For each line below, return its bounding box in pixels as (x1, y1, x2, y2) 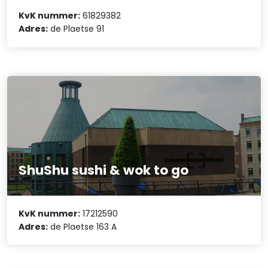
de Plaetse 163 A (48, 220, 117, 233)
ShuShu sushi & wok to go (19, 161, 189, 180)
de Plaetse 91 (48, 23, 105, 35)
